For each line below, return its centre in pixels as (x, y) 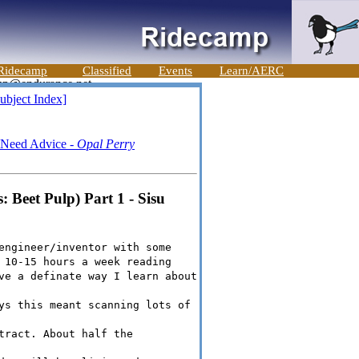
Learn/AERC (252, 71)
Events (175, 71)
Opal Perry (106, 144)
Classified (107, 71)
